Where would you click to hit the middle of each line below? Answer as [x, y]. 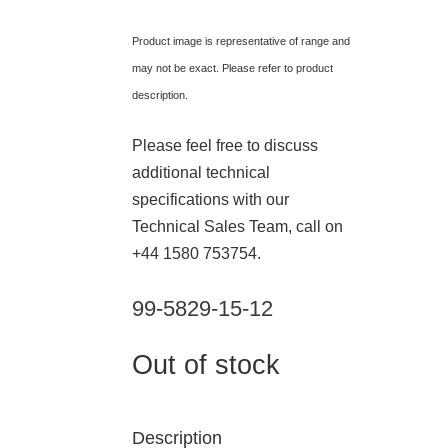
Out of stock [206, 364]
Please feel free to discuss [225, 145]
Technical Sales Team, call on [237, 226]
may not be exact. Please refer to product [232, 67]
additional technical [201, 172]
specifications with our [210, 199]
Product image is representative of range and [241, 40]
